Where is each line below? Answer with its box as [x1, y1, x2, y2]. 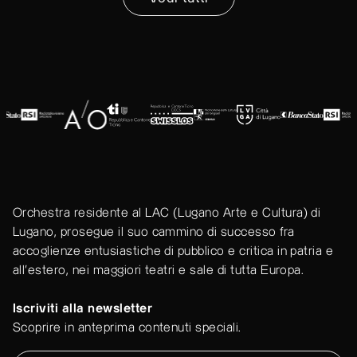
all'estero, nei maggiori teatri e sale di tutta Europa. [13, 265, 304, 277]
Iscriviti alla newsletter [13, 303, 152, 316]
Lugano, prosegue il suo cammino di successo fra [13, 226, 295, 239]
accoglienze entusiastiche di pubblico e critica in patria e [13, 245, 334, 258]
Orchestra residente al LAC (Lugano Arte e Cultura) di [13, 207, 321, 220]
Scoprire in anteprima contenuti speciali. [13, 322, 241, 335]
